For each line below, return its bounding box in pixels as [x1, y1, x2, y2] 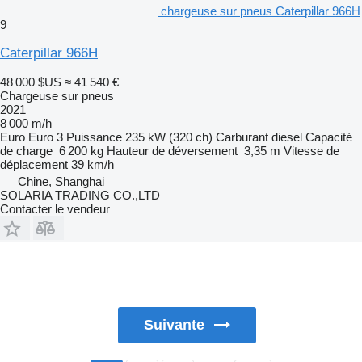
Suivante [144, 316, 204, 333]
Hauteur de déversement [107, 143, 238, 158]
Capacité [305, 129, 352, 144]
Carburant [216, 129, 268, 144]
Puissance [66, 129, 122, 144]
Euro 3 [28, 129, 63, 144]
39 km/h [71, 157, 114, 171]
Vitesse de [284, 143, 339, 158]
